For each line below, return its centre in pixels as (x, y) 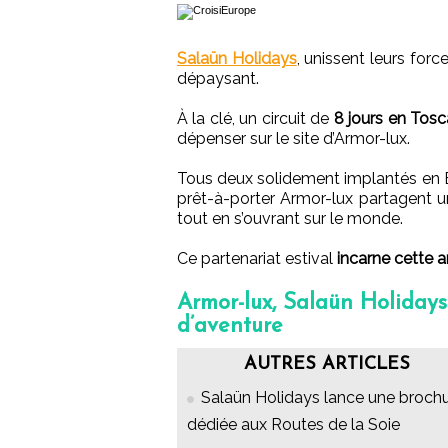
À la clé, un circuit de (255, 119)
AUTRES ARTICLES (327, 365)
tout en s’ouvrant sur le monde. (290, 219)
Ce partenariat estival (257, 259)
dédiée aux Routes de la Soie (293, 425)
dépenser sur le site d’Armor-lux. (293, 139)
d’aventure (230, 327)
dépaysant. (218, 79)
